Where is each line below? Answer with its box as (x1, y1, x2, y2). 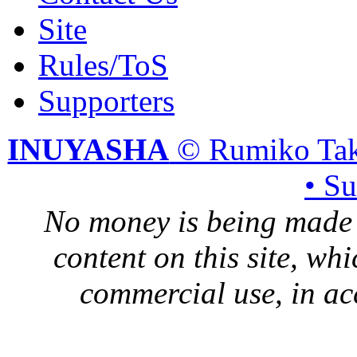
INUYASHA (7, 131, 170, 167)
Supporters (38, 83, 175, 118)
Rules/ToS (38, 47, 168, 82)
